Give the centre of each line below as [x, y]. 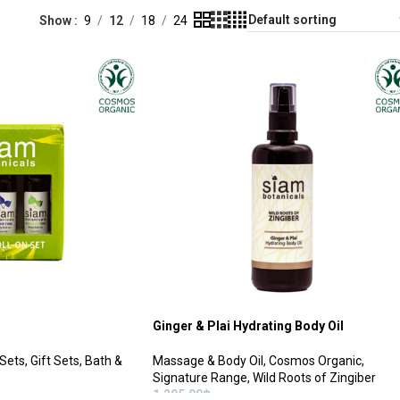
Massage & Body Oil [208, 360]
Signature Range [200, 377]
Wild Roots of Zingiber [315, 377]
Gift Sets [54, 360]
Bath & [103, 360]
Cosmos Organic [316, 360]
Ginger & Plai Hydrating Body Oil [249, 325]
